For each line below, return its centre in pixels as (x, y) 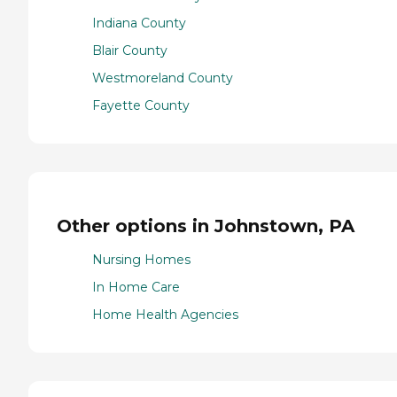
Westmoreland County (163, 78)
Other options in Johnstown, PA (206, 226)
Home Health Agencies (165, 315)
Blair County (130, 51)
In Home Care (136, 288)
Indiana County (139, 23)
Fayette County (141, 106)
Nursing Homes (141, 260)
